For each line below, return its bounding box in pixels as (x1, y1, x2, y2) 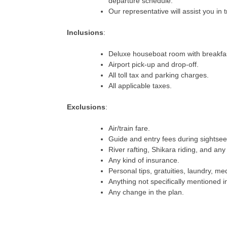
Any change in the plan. (108, 187, 184, 196)
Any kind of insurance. (108, 156, 179, 164)
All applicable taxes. (108, 81, 172, 90)
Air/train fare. (108, 124, 150, 132)
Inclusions (67, 28, 103, 36)
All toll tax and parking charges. (108, 70, 209, 79)
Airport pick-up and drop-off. (108, 60, 199, 68)
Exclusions (67, 102, 105, 111)
